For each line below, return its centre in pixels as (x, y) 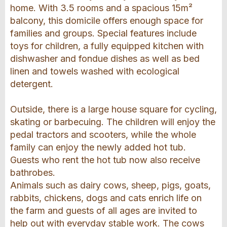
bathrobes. (33, 173)
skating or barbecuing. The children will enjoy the (113, 122)
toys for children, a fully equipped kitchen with (107, 46)
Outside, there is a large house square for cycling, (113, 109)
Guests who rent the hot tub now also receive (105, 160)
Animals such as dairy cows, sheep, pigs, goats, (110, 185)
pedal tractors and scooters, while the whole (103, 135)
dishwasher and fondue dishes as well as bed (105, 59)
